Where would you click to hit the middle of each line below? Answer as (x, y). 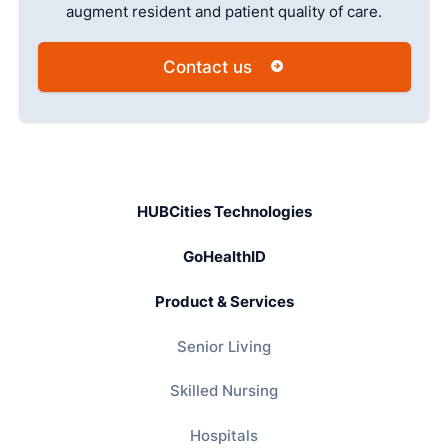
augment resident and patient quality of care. (224, 12)
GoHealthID (224, 256)
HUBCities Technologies (224, 211)
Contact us (207, 66)
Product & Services (224, 301)
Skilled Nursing (224, 391)
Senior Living (224, 346)
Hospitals (224, 435)
